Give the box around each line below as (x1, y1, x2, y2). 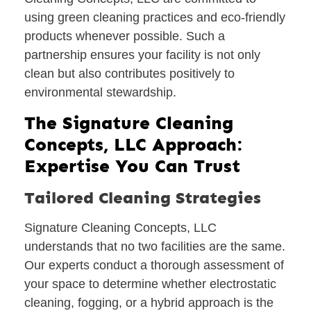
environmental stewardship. (24, 85, 176, 100)
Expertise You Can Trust (24, 155, 240, 177)
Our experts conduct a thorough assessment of (24, 258, 284, 272)
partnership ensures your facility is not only (24, 48, 260, 62)
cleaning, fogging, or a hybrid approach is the (24, 295, 274, 310)
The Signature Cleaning (24, 112, 233, 134)
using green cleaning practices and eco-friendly (24, 10, 285, 25)
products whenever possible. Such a (24, 29, 225, 44)
